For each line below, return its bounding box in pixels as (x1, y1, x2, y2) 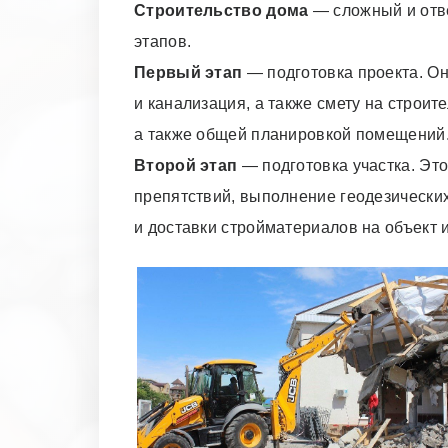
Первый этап (134, 64, 243, 81)
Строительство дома (134, 2, 309, 19)
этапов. (134, 33, 192, 50)
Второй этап (134, 157, 238, 174)
